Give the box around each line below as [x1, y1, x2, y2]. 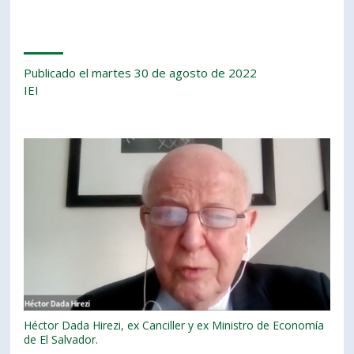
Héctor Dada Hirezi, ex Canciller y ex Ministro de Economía [24, 318, 325, 333]
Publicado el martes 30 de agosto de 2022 [24, 65, 258, 81]
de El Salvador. [24, 332, 99, 348]
